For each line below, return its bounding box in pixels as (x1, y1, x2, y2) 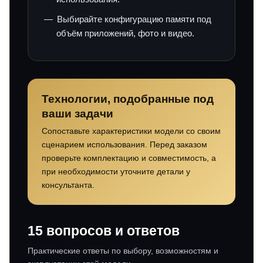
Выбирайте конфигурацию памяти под (57, 14, 211, 25)
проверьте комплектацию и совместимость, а (42, 153, 216, 163)
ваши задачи (42, 107, 113, 120)
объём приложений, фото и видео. (56, 28, 194, 39)
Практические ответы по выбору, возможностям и (28, 246, 218, 256)
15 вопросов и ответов (28, 223, 180, 239)
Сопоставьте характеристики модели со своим (42, 126, 221, 136)
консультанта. (42, 180, 95, 190)
